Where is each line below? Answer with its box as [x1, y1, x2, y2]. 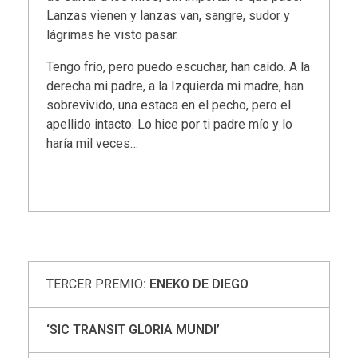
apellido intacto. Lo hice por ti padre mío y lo [46, 116, 293, 132]
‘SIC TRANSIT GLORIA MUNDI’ [46, 322, 221, 338]
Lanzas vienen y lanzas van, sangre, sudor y [46, 7, 291, 23]
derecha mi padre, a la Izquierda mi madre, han [46, 78, 304, 93]
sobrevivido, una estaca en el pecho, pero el [46, 97, 292, 113]
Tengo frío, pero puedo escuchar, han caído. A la [46, 58, 311, 74]
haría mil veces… [46, 135, 139, 151]
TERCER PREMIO [46, 276, 144, 292]
